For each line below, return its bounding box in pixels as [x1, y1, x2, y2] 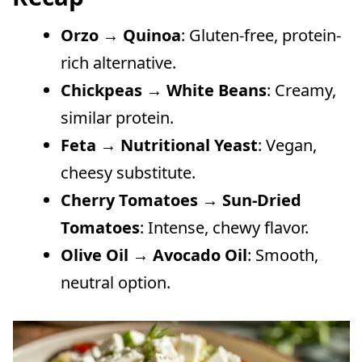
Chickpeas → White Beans [61, 78, 267, 101]
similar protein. [61, 106, 175, 128]
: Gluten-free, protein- [181, 23, 342, 46]
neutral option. [61, 271, 171, 293]
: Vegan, [258, 133, 318, 156]
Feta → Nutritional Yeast [61, 133, 259, 156]
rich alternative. [61, 51, 177, 74]
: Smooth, [247, 243, 319, 266]
